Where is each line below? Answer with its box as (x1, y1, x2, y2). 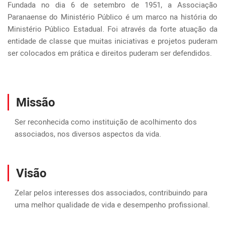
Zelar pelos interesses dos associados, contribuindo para (15, 187, 207, 198)
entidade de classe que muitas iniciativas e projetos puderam (8, 36, 217, 46)
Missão (16, 94, 55, 110)
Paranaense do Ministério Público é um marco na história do (8, 12, 217, 22)
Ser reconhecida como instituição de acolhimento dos (15, 117, 197, 127)
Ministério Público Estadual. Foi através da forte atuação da (8, 24, 217, 34)
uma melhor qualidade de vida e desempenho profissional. (15, 199, 210, 210)
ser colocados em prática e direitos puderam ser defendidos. (8, 48, 212, 58)
